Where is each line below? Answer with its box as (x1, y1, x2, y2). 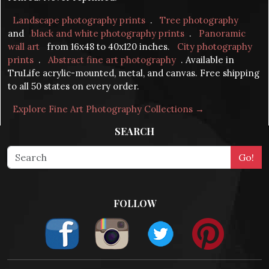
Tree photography (160, 14, 238, 26)
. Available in (181, 54, 234, 66)
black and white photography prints (31, 28, 184, 40)
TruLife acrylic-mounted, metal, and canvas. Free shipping (8, 67, 259, 79)
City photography (177, 41, 252, 53)
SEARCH (115, 125, 154, 138)
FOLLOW (113, 197, 156, 210)
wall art (8, 41, 40, 53)
